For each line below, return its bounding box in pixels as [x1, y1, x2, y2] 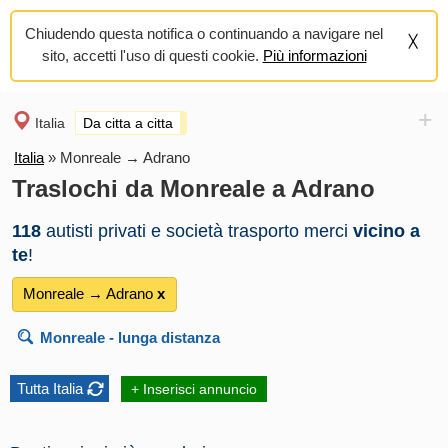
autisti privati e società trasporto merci [41, 221, 353, 242]
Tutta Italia [17, 380, 83, 398]
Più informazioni [262, 47, 367, 64]
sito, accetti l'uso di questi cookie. [41, 47, 263, 64]
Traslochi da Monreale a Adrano [12, 175, 375, 202]
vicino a [353, 221, 420, 242]
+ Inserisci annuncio [131, 381, 257, 398]
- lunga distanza [105, 329, 220, 347]
